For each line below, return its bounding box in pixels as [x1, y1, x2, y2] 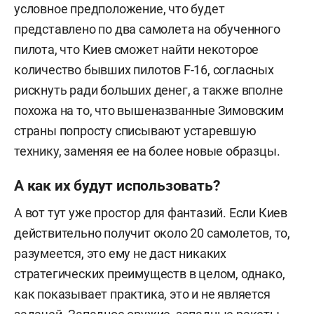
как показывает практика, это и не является [14, 286, 271, 301]
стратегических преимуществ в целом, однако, [14, 266, 285, 281]
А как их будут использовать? [14, 176, 220, 194]
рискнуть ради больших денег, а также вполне [14, 82, 283, 97]
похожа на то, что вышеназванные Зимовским [14, 102, 284, 118]
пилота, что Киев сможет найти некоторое [14, 41, 259, 57]
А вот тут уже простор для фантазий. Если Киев [14, 205, 287, 220]
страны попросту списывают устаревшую [14, 123, 257, 138]
